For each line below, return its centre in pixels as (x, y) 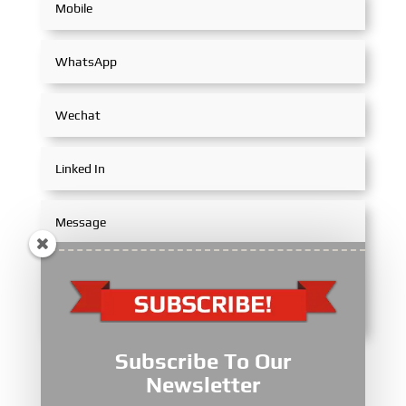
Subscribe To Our (203, 361)
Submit (316, 363)
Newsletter (203, 385)
